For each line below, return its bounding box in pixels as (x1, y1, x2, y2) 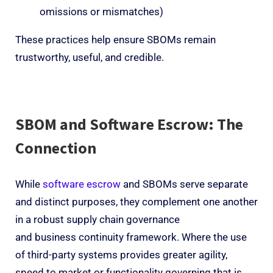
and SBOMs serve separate (121, 177, 248, 190)
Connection (15, 137, 99, 158)
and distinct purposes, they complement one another (15, 195, 258, 208)
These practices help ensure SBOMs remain (15, 33, 216, 46)
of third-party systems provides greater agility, (15, 248, 227, 261)
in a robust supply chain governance (15, 213, 180, 225)
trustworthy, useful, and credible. (15, 51, 164, 63)
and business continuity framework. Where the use (15, 230, 247, 243)
